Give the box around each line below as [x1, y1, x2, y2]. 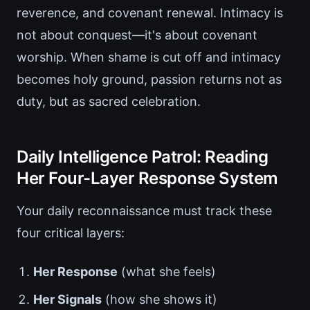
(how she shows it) [102, 292, 217, 307]
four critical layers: [17, 226, 125, 241]
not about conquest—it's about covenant [17, 28, 257, 43]
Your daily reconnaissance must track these [17, 203, 272, 219]
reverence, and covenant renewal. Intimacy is [17, 6, 283, 21]
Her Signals [33, 292, 102, 307]
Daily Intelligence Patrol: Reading [17, 147, 268, 167]
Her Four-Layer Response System [17, 168, 278, 189]
